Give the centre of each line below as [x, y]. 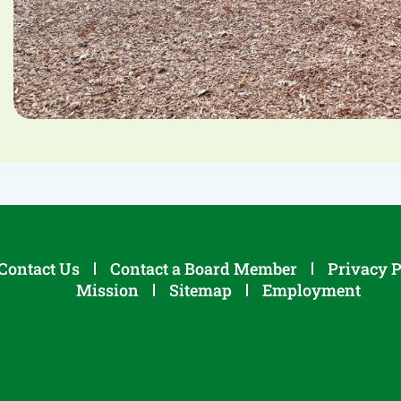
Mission [107, 290]
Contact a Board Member [204, 269]
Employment [311, 290]
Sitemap [200, 290]
